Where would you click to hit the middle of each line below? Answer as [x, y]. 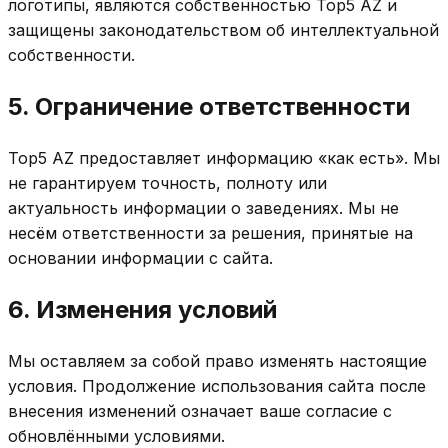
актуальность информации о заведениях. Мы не [203, 207]
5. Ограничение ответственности [209, 106]
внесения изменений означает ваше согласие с [200, 410]
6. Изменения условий [142, 309]
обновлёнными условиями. [116, 435]
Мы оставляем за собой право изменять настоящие [217, 360]
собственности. [71, 55]
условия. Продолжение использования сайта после [217, 385]
